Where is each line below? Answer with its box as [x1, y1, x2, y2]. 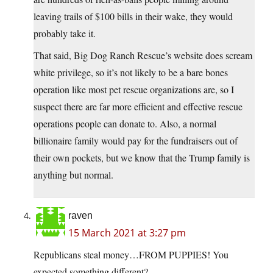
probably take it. [34, 27, 96, 40]
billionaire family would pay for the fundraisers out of [34, 134, 238, 147]
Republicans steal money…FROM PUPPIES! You [34, 248, 229, 261]
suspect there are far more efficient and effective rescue [34, 100, 243, 113]
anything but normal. [34, 168, 113, 182]
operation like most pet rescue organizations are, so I [34, 83, 234, 96]
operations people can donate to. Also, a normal [34, 117, 216, 130]
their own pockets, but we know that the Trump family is [34, 151, 250, 165]
